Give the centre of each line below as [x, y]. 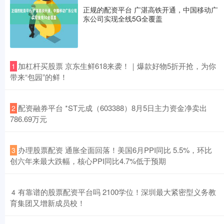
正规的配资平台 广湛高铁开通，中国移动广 [150, 9]
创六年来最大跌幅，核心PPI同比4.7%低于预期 [88, 160]
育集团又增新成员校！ [47, 202]
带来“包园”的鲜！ [39, 76]
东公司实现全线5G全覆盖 [123, 18]
